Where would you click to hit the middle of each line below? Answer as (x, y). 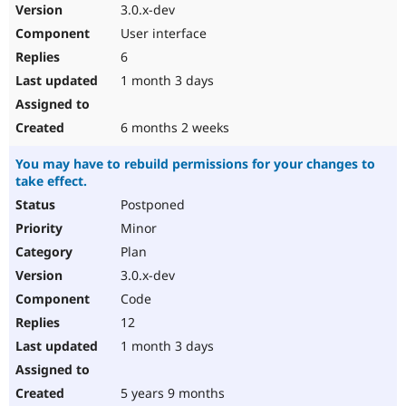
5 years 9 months (171, 393)
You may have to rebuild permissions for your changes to (195, 164)
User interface (162, 34)
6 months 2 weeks (173, 128)
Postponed (151, 205)
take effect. (51, 181)
